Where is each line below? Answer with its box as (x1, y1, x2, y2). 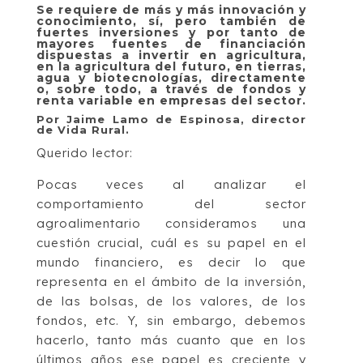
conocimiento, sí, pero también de (36, 13, 307, 28)
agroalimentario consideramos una (36, 215, 307, 231)
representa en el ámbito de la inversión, (36, 273, 307, 289)
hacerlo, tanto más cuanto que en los (36, 331, 307, 348)
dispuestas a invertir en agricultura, (36, 47, 307, 62)
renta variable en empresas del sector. (36, 92, 306, 108)
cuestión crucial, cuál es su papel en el (36, 234, 307, 250)
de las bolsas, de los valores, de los (36, 293, 307, 309)
